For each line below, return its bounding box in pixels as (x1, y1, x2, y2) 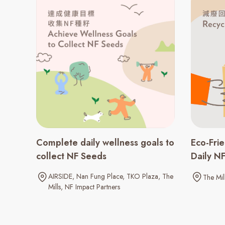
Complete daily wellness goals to (36, 136, 174, 150)
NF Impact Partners (65, 182, 120, 192)
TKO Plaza (127, 171, 158, 182)
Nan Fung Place (76, 171, 123, 182)
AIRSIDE (48, 171, 72, 182)
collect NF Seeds (36, 150, 106, 163)
